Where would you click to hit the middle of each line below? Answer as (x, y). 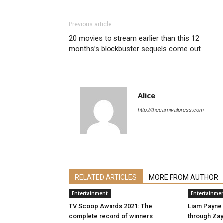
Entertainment (90, 193)
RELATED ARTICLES (106, 177)
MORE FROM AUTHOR (183, 177)
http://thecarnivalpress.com (171, 110)
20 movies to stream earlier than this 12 (134, 38)
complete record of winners (111, 216)
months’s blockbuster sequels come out (135, 49)
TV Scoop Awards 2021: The (111, 206)
